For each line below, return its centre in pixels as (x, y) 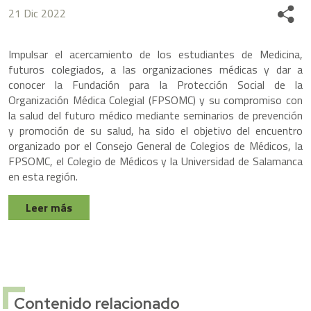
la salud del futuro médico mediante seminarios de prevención (155, 116)
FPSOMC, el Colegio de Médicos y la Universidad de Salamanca (155, 161)
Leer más (49, 208)
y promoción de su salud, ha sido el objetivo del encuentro (155, 131)
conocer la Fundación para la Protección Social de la (155, 85)
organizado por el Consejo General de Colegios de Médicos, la (155, 146)
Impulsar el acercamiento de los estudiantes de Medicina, (155, 54)
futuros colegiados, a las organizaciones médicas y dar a (155, 70)
